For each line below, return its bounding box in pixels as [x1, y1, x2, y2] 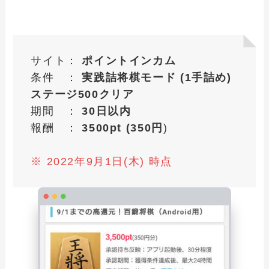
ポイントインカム [82, 55, 177, 67]
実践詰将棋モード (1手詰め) [82, 71, 232, 84]
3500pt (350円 [82, 122, 163, 134]
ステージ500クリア [31, 88, 134, 101]
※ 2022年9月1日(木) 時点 [31, 156, 172, 168]
